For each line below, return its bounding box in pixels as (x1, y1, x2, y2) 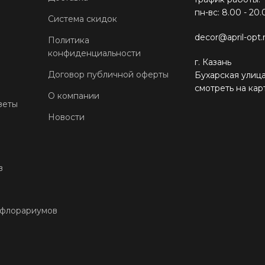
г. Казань (194, 56, 231, 67)
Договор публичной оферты (47, 69, 169, 80)
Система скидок (47, 13, 117, 24)
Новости (47, 111, 85, 122)
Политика (47, 34, 89, 46)
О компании (47, 90, 99, 101)
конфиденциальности (47, 47, 141, 59)
